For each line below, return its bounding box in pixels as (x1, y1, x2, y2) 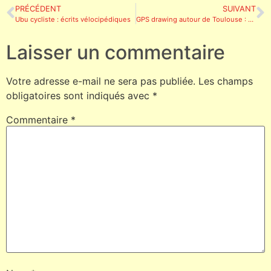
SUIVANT (223, 4, 256, 13)
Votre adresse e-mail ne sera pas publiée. (6, 74, 195, 87)
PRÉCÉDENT (15, 4, 61, 13)
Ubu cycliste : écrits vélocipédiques (15, 15, 131, 24)
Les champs (198, 74, 253, 87)
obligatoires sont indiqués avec (6, 89, 152, 102)
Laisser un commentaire (6, 40, 225, 64)
